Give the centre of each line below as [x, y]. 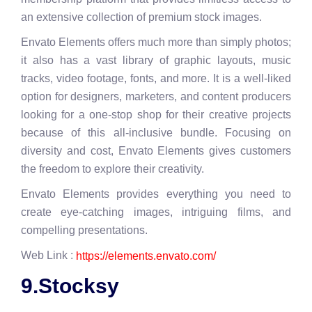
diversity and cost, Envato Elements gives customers [156, 151]
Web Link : [48, 256]
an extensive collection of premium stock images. [141, 17]
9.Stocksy [70, 286]
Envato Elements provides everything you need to [156, 194]
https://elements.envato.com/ [146, 256]
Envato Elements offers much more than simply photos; [156, 42]
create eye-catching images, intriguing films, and [156, 212]
